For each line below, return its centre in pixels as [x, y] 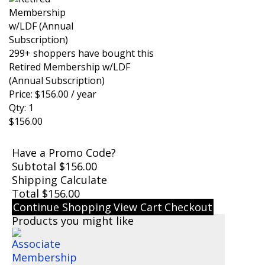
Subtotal [34, 167]
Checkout [188, 207]
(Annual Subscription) [57, 81]
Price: [22, 94]
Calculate [84, 180]
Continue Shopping [62, 207]
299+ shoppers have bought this [81, 54]
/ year [84, 94]
